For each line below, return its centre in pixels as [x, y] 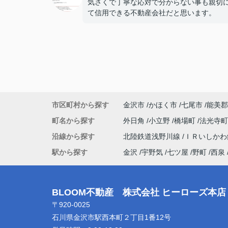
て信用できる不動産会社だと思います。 [152, 13]
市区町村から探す [80, 105]
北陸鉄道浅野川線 [153, 136]
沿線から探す [73, 136]
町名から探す [73, 121]
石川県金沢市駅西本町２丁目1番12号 [112, 217]
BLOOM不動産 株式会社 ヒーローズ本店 [139, 192]
